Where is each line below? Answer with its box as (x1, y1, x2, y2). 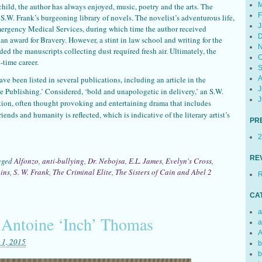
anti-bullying (42, 155, 84, 166)
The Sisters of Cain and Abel (115, 166, 206, 177)
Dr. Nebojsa (88, 155, 125, 166)
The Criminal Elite (53, 166, 112, 177)
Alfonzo (14, 155, 39, 166)
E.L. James (129, 155, 162, 166)
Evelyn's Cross (166, 155, 212, 166)
